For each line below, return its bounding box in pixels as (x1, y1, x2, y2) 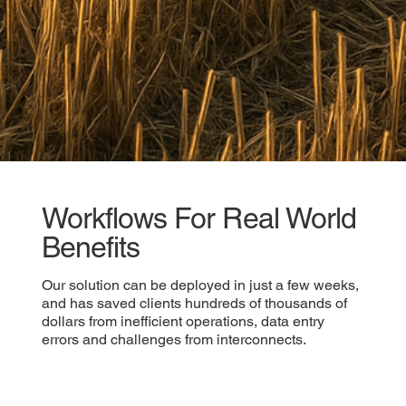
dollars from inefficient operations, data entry (41, 312, 324, 330)
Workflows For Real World (41, 200, 356, 235)
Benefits (41, 229, 140, 264)
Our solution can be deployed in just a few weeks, (41, 275, 359, 294)
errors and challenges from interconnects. (41, 330, 310, 348)
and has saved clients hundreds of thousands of (41, 294, 347, 312)
